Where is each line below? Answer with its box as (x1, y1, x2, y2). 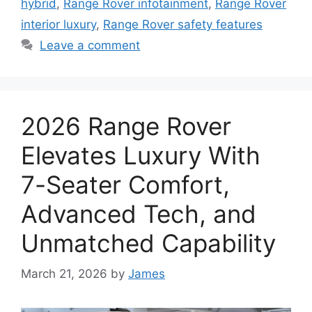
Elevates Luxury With (21, 140, 260, 170)
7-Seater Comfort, (21, 169, 230, 199)
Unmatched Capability (21, 228, 276, 258)
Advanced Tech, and (21, 198, 256, 228)
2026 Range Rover (21, 111, 231, 141)
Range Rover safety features (103, 17, 263, 31)
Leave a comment (40, 38, 141, 52)
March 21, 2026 (21, 267, 107, 281)
